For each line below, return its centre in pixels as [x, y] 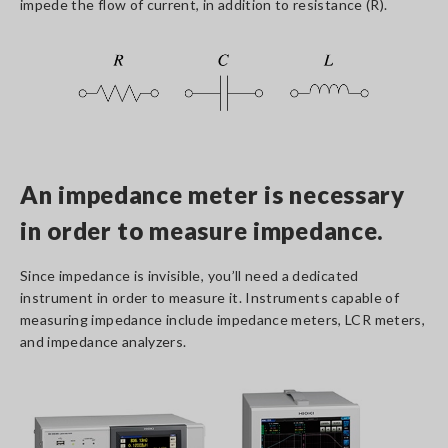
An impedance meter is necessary [212, 194]
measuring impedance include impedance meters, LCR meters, [222, 319]
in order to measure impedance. [202, 230]
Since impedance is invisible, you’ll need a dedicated [189, 275]
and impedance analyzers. [103, 341]
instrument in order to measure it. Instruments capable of [209, 297]
